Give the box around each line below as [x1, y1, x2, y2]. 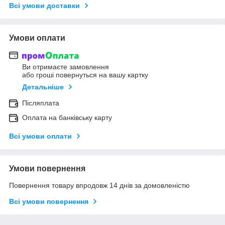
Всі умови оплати [9, 132, 72, 141]
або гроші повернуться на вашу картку [22, 71, 148, 79]
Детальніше [22, 83, 64, 91]
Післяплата [22, 99, 59, 107]
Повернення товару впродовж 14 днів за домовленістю [9, 181, 190, 190]
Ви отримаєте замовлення [22, 63, 109, 71]
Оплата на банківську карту [22, 114, 112, 122]
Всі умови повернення [9, 197, 88, 206]
